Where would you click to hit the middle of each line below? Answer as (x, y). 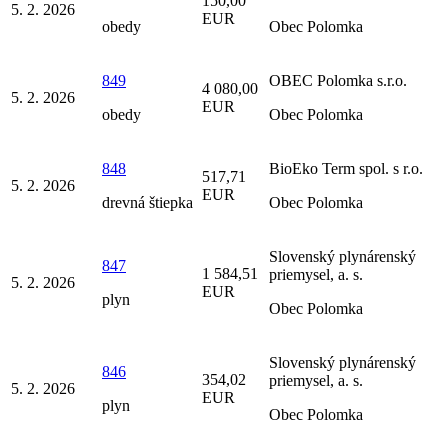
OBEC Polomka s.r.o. (338, 81)
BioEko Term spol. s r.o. (346, 169)
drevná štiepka (147, 203)
